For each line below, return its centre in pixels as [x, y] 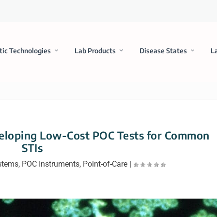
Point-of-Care [105, 164]
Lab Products [95, 50]
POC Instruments [50, 164]
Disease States [163, 50]
